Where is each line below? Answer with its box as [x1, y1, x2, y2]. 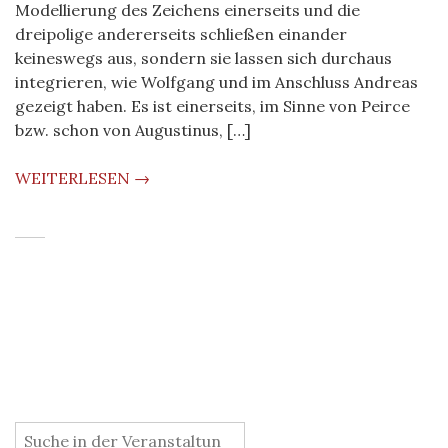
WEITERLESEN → [15, 168, 150, 188]
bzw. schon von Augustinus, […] [15, 120, 251, 140]
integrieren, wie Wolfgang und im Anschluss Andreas [15, 72, 418, 92]
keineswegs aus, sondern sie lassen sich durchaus [15, 48, 392, 68]
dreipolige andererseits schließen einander [15, 24, 347, 44]
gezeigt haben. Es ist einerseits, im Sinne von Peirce [15, 96, 410, 116]
